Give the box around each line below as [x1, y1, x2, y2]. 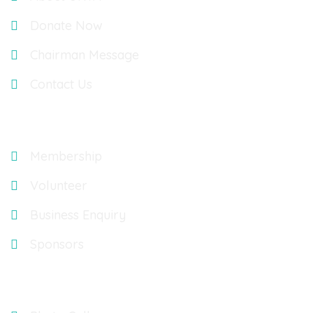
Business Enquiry [29, 207, 126, 223]
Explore [10, 114, 67, 133]
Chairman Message [29, 47, 139, 63]
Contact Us [29, 76, 92, 92]
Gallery [10, 274, 64, 293]
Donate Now [29, 17, 103, 34]
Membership [29, 148, 102, 164]
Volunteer [29, 177, 87, 194]
